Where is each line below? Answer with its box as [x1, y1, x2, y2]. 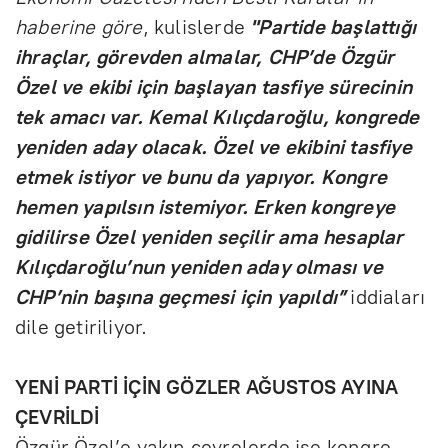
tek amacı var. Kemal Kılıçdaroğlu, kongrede [15, 104, 420, 129]
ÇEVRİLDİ [15, 404, 100, 429]
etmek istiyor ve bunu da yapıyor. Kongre [15, 164, 388, 189]
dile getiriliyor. [15, 314, 148, 339]
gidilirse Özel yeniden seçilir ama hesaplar [15, 224, 404, 249]
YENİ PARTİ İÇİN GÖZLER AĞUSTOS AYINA [15, 374, 399, 399]
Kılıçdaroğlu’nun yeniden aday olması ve [15, 254, 383, 279]
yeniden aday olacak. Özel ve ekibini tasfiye [15, 134, 412, 159]
